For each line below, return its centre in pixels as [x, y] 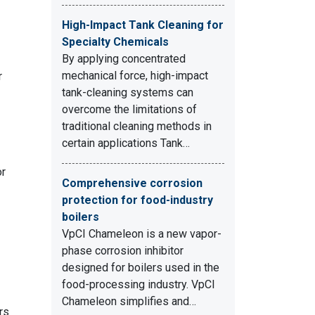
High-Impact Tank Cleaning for [143, 25]
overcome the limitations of [129, 109]
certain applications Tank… [126, 143]
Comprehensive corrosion [132, 183]
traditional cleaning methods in [137, 126]
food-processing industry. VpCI [139, 284]
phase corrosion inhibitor [123, 251]
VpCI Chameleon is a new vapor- [142, 234]
